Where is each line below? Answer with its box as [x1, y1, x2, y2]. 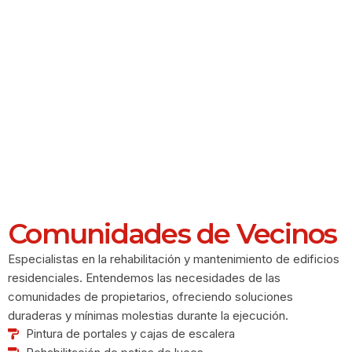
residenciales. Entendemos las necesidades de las [8, 270, 280, 286]
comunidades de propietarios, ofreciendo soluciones [8, 289, 293, 305]
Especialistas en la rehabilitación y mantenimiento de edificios [8, 251, 339, 267]
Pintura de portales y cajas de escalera [25, 325, 235, 341]
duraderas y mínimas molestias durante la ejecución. [8, 308, 288, 324]
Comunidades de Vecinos [8, 217, 337, 251]
